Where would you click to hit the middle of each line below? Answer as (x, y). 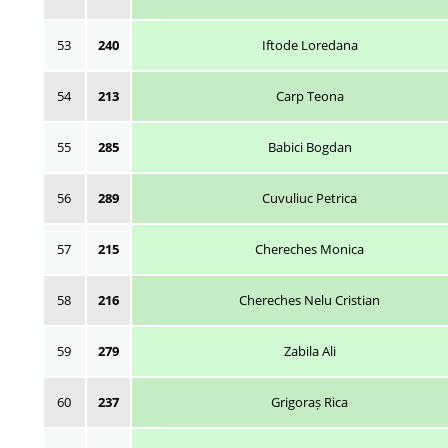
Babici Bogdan (309, 147)
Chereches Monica (309, 249)
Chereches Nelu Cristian (309, 300)
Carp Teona (309, 96)
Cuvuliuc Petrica (309, 198)
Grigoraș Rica (309, 402)
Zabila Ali (309, 351)
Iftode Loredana (309, 45)
